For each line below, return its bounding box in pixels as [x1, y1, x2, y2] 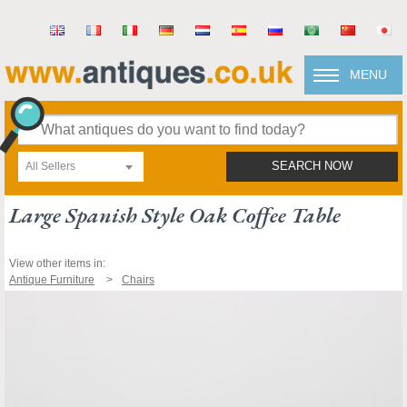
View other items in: [9, 257, 105, 270]
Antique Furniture [9, 273, 94, 286]
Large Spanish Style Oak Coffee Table [9, 201, 341, 229]
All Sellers [25, 160, 75, 173]
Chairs [122, 273, 154, 286]
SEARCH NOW [272, 160, 352, 173]
